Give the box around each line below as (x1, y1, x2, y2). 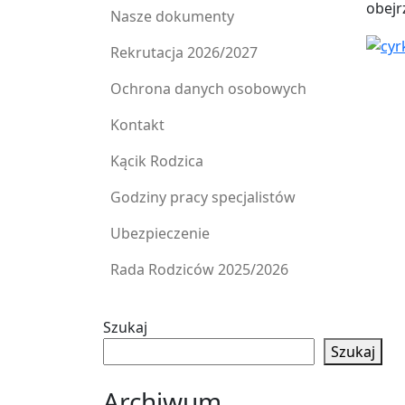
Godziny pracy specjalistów (110, 186, 296, 207)
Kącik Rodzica (110, 150, 203, 171)
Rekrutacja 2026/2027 (110, 42, 258, 62)
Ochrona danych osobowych (110, 78, 306, 99)
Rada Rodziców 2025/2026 (110, 259, 288, 279)
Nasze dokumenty (110, 5, 234, 26)
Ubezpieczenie (110, 222, 210, 243)
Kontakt (110, 114, 165, 135)
